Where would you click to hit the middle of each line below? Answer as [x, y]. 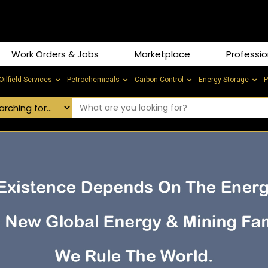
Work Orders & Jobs [55, 54]
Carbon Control [159, 80]
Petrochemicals [93, 80]
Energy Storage [224, 80]
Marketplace [162, 54]
